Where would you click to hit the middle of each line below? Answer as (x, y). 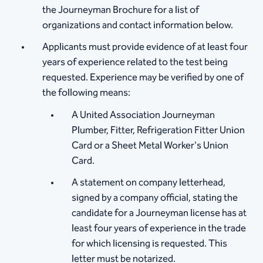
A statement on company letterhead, (149, 182)
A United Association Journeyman (144, 115)
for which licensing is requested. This (150, 243)
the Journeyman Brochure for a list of (121, 10)
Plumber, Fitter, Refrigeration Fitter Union (159, 130)
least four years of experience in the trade (159, 228)
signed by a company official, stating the (155, 198)
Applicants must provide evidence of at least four (145, 47)
